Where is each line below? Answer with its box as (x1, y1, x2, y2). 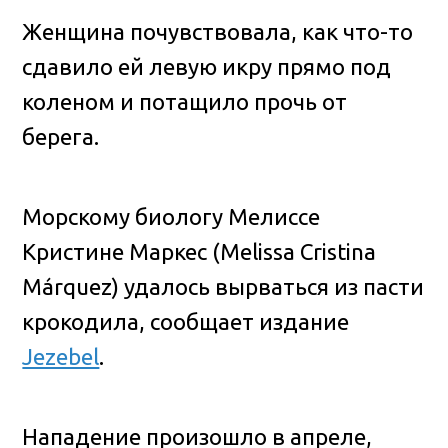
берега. (22, 124, 100, 150)
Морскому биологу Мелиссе (22, 204, 321, 230)
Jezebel (22, 344, 100, 370)
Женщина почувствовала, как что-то (22, 19, 414, 45)
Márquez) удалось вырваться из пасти (22, 274, 425, 300)
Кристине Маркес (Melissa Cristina (22, 239, 377, 265)
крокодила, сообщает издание (22, 309, 350, 335)
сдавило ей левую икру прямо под (22, 54, 392, 80)
